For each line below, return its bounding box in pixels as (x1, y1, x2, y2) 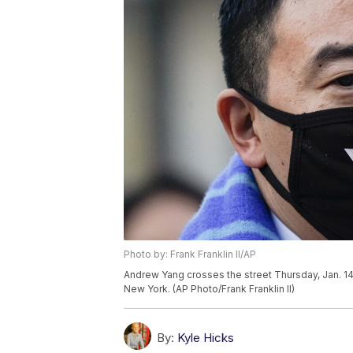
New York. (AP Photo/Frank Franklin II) (124, 283, 295, 295)
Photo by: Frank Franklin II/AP (124, 248, 256, 261)
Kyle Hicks (177, 330, 234, 346)
